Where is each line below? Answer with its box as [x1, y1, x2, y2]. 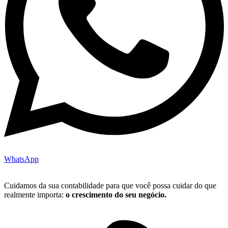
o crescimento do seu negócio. [66, 190, 166, 199]
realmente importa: [4, 190, 66, 199]
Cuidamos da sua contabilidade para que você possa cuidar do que [4, 181, 216, 190]
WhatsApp [4, 155, 39, 164]
